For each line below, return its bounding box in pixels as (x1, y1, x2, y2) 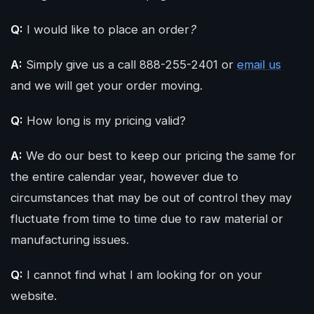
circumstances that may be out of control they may (11, 191, 292, 205)
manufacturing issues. (11, 233, 129, 247)
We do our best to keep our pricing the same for (22, 149, 296, 163)
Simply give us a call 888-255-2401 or (22, 57, 237, 71)
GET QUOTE (128, 33, 186, 43)
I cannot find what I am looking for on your (23, 268, 262, 282)
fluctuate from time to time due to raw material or (11, 212, 283, 226)
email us (237, 57, 281, 71)
